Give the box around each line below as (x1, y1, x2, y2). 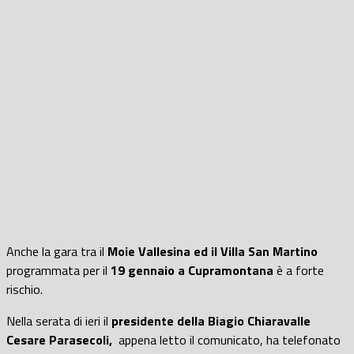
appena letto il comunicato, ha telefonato (115, 330, 341, 349)
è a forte (273, 260, 324, 280)
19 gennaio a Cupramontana (111, 260, 273, 280)
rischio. (6, 279, 43, 299)
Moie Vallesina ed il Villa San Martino (107, 241, 318, 261)
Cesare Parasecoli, (6, 330, 115, 349)
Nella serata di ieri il (6, 311, 111, 330)
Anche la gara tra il (6, 241, 107, 261)
